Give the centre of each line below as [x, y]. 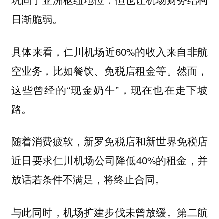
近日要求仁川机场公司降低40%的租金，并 [109, 160]
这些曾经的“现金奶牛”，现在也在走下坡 [109, 89]
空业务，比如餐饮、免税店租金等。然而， [109, 70]
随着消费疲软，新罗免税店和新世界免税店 [109, 141]
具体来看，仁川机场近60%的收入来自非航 [109, 51]
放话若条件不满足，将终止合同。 [88, 179]
